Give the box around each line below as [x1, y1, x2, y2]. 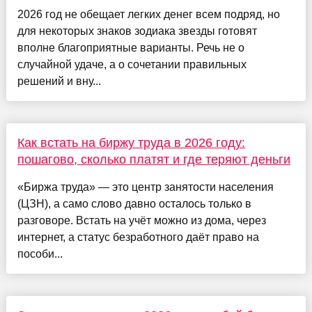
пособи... [17, 248, 63, 260]
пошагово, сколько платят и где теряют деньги [17, 153, 290, 167]
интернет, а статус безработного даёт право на [17, 231, 259, 244]
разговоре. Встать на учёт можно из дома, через [17, 214, 266, 227]
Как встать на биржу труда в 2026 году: [17, 136, 245, 150]
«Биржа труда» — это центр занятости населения [17, 181, 274, 194]
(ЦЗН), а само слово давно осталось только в [17, 198, 251, 210]
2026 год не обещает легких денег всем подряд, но [17, 8, 280, 21]
